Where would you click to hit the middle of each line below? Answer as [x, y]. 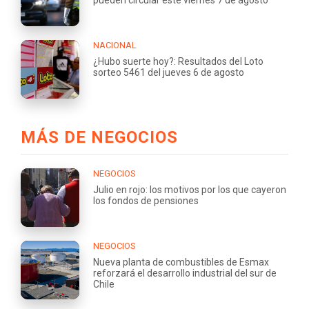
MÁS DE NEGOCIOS [99, 137]
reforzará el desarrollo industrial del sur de [185, 273]
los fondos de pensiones [146, 200]
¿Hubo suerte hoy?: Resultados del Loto [178, 61]
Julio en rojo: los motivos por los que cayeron [190, 189]
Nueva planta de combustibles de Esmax [181, 262]
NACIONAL [115, 45]
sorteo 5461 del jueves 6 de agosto [169, 72]
